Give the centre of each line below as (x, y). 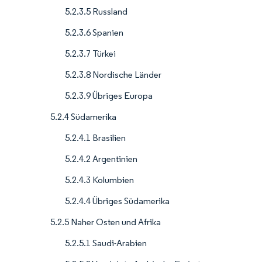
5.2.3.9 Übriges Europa (109, 96)
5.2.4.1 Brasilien (95, 138)
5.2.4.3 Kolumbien (99, 180)
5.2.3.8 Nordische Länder (113, 75)
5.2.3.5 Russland (96, 12)
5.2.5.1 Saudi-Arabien (106, 243)
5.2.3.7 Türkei (90, 54)
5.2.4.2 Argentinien (101, 159)
